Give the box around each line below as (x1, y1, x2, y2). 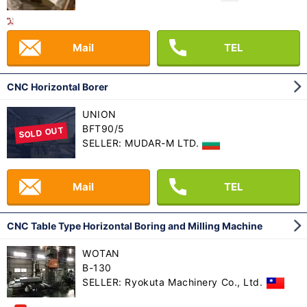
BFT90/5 (82, 123, 125, 135)
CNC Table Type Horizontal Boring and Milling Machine (7, 220, 262, 232)
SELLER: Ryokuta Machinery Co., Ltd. (82, 276, 263, 288)
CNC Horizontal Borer (7, 81, 108, 93)
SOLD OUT (18, 125, 64, 140)
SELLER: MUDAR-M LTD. (82, 137, 199, 149)
